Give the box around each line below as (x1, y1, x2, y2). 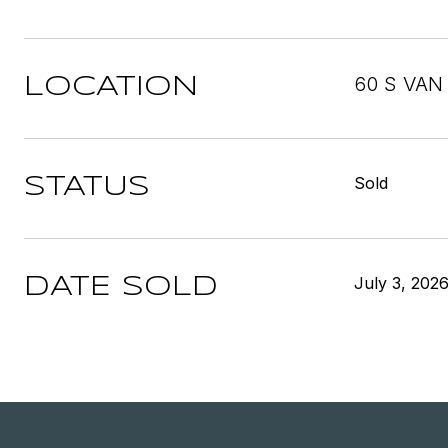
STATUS (24, 174, 150, 201)
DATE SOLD (24, 274, 218, 301)
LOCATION (24, 74, 198, 101)
